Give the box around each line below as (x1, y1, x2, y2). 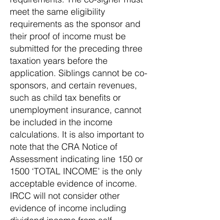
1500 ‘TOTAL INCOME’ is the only (10, 165, 142, 177)
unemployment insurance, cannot (10, 104, 141, 115)
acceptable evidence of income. (10, 178, 137, 189)
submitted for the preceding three (10, 43, 142, 54)
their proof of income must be (10, 30, 126, 42)
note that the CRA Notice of (10, 141, 117, 152)
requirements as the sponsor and (10, 18, 140, 29)
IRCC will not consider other (10, 190, 120, 201)
